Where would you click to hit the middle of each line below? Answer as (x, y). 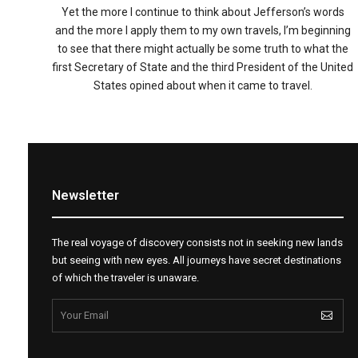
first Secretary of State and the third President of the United (203, 67)
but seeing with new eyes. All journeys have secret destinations (197, 260)
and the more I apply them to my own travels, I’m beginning (203, 30)
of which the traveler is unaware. (125, 277)
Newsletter (86, 195)
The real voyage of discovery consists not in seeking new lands (197, 242)
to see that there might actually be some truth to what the (203, 48)
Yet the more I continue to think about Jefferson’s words (203, 12)
